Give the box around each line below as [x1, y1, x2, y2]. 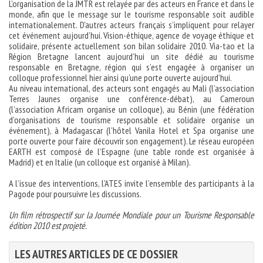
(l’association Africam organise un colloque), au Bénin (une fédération [9, 103, 254, 115]
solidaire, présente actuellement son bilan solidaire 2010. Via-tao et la [9, 40, 254, 52]
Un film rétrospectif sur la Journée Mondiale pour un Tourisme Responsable [9, 209, 254, 221]
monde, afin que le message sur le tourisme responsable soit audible [9, 8, 254, 20]
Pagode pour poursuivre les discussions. [9, 188, 141, 200]
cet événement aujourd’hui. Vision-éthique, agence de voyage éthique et [9, 29, 254, 41]
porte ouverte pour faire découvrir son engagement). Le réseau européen [9, 135, 254, 147]
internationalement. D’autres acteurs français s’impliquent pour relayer [9, 19, 254, 31]
